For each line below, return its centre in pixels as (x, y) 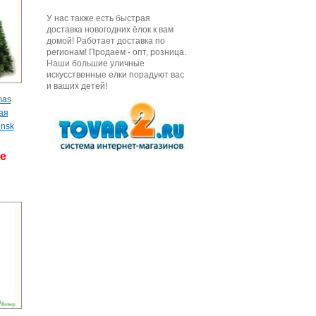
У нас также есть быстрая (98, 18)
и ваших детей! (77, 86)
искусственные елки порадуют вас (115, 75)
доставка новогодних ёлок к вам (110, 30)
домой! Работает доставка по (105, 41)
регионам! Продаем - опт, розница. (116, 52)
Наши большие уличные (95, 63)
